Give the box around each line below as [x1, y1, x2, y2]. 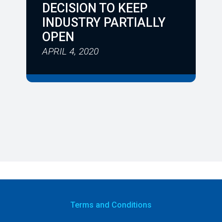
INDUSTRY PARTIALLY [42, 15, 166, 30]
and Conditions [94, 200, 152, 210]
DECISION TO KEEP [42, 1, 148, 16]
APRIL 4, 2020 [42, 46, 99, 57]
